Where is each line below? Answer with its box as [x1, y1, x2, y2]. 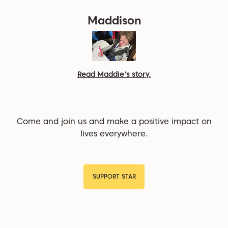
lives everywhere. [80, 128, 148, 138]
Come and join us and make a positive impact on [16, 116, 212, 126]
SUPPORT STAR [92, 172, 136, 180]
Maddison [87, 13, 141, 27]
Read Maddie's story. [77, 70, 151, 78]
